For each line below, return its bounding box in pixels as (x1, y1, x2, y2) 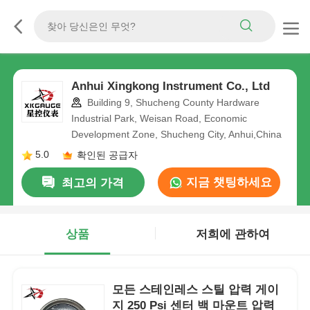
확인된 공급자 (76, 149, 138, 161)
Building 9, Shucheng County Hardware (84, 97, 259, 109)
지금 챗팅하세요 (182, 176, 272, 190)
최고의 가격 (61, 176, 124, 190)
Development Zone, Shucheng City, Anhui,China (71, 129, 282, 140)
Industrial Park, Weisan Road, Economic (71, 113, 247, 125)
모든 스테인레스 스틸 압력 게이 (112, 282, 280, 296)
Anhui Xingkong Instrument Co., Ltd (71, 80, 270, 93)
